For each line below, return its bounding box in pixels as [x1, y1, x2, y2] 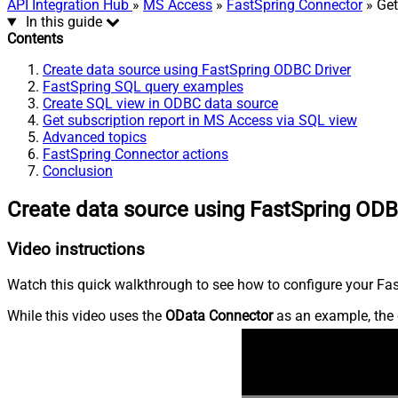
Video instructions [7, 240, 145, 260]
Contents [7, 30, 63, 48]
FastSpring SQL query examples [43, 78, 243, 96]
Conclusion [43, 163, 113, 180]
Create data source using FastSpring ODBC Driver [43, 61, 351, 79]
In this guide [25, 13, 102, 31]
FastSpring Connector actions [43, 146, 228, 163]
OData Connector [165, 306, 273, 324]
